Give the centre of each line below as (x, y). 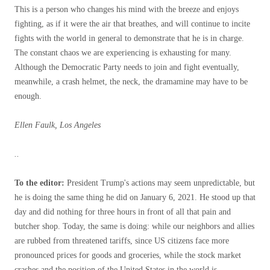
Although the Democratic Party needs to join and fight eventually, (127, 67)
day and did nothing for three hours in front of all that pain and (123, 212)
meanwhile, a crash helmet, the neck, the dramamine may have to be (131, 82)
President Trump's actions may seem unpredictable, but (161, 183)
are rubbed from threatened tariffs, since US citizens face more (122, 241)
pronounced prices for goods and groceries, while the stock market (128, 255)
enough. (28, 96)
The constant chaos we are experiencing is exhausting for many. (123, 53)
